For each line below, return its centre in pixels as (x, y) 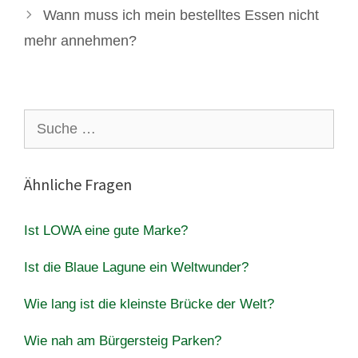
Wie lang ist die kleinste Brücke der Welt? (149, 304)
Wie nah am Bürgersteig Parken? (123, 340)
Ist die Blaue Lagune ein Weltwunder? (136, 267)
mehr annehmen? (80, 40)
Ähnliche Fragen (78, 184)
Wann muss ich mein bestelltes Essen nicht (181, 15)
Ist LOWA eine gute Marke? (106, 230)
